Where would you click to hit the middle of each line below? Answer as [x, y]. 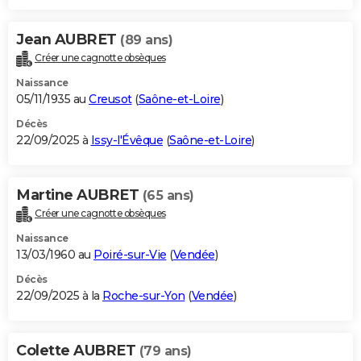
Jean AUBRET [68, 40]
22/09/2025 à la [59, 296]
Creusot [110, 100]
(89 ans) [146, 40]
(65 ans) [168, 196]
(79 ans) [165, 351]
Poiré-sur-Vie [130, 255]
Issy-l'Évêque [127, 141]
